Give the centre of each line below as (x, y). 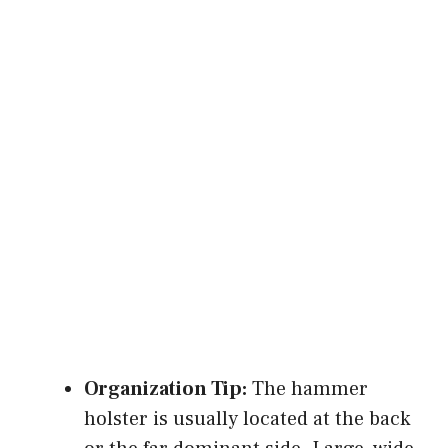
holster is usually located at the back (247, 418)
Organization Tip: (165, 388)
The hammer (307, 388)
